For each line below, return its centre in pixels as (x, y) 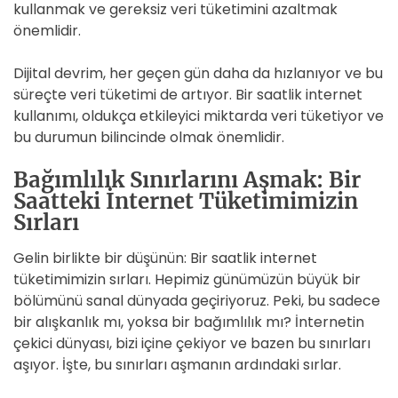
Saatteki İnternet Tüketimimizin (186, 201)
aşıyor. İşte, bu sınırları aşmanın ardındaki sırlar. (177, 365)
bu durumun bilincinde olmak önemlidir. (149, 137)
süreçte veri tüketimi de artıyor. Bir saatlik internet (188, 95)
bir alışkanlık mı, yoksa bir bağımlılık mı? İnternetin (189, 322)
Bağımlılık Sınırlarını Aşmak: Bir (187, 180)
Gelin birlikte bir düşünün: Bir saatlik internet (165, 258)
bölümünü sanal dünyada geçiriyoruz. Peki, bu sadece (197, 301)
